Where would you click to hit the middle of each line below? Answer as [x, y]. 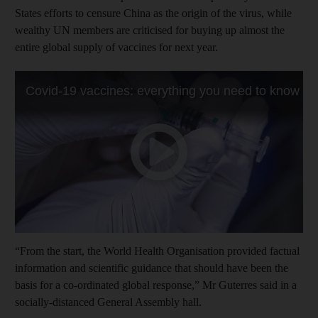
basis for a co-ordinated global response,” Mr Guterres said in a [156, 285]
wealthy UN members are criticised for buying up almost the [150, 30]
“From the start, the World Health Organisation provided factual [157, 251]
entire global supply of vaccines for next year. [116, 47]
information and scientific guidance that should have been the [152, 268]
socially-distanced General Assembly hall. [108, 302]
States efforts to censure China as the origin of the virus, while [153, 13]
